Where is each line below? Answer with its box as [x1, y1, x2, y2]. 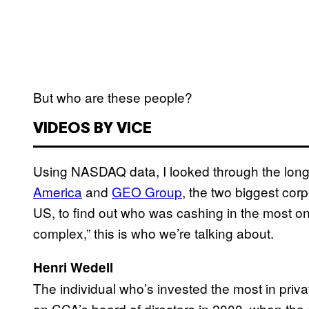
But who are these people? [33, 88, 192, 107]
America [33, 182, 82, 201]
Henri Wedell [33, 258, 113, 277]
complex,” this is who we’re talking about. [33, 223, 274, 243]
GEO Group [112, 182, 182, 201]
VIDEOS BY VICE [33, 122, 152, 137]
